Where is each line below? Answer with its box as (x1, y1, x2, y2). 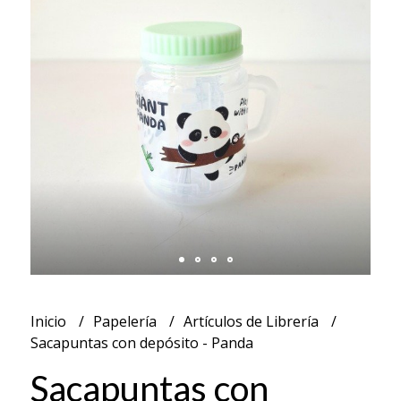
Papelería (92, 311, 160, 331)
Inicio (30, 311, 70, 331)
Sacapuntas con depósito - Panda (30, 332, 253, 353)
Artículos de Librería (183, 311, 322, 331)
